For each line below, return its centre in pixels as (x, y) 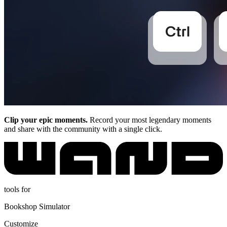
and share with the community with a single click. (83, 129)
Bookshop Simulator (37, 206)
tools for (17, 189)
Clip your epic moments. (46, 120)
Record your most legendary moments (149, 120)
